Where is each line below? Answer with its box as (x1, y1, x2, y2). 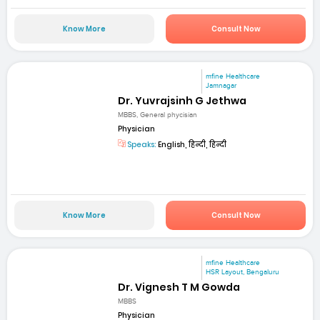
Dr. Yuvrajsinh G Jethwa (118, 94, 247, 109)
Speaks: (126, 139, 157, 151)
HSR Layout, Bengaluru (206, 267, 280, 276)
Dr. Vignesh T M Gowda (118, 280, 241, 295)
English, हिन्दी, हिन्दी (156, 139, 227, 151)
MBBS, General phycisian (118, 111, 198, 120)
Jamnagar (206, 81, 237, 91)
